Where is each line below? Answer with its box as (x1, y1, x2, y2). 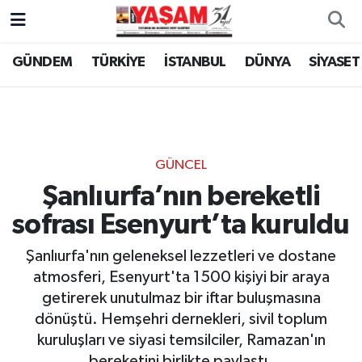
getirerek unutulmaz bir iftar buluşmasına (41, 290, 321, 307)
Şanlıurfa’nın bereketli (41, 182, 321, 211)
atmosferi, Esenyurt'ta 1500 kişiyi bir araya (32, 269, 330, 286)
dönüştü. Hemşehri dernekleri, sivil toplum (35, 311, 327, 328)
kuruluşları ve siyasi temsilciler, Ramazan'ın (36, 332, 326, 349)
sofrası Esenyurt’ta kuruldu (12, 210, 350, 239)
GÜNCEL (155, 158, 207, 173)
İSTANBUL (164, 55, 226, 70)
